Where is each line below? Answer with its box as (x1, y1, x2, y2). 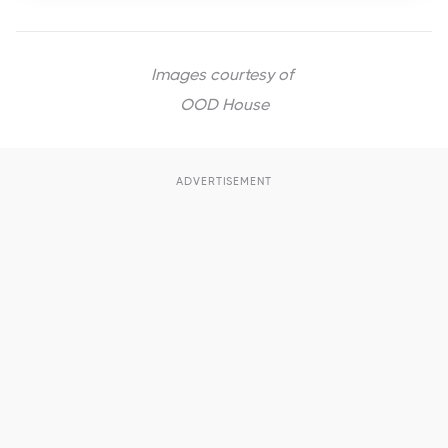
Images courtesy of (151, 65, 293, 84)
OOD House (179, 95, 269, 114)
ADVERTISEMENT (176, 175, 272, 188)
